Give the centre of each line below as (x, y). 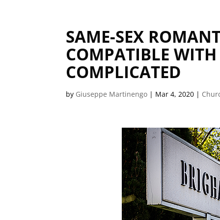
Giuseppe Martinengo (112, 94)
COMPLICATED (124, 72)
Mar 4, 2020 (175, 94)
